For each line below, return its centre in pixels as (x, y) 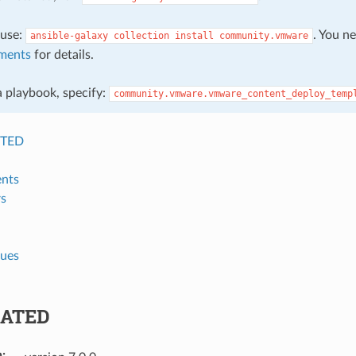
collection (141, 35)
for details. (62, 54)
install (194, 35)
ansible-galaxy (69, 35)
